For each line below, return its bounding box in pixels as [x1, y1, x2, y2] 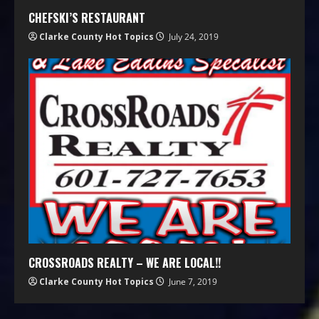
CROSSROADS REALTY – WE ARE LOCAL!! [28, 254, 221, 272]
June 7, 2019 [167, 276, 217, 288]
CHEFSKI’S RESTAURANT [28, 9, 145, 27]
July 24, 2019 [167, 31, 219, 43]
